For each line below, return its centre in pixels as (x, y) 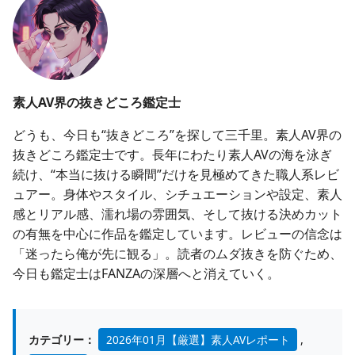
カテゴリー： (62, 340)
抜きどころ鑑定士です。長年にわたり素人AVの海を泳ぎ (172, 155)
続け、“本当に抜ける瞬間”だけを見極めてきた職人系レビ (176, 175)
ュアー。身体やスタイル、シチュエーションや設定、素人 (177, 195)
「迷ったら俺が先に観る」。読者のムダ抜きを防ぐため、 (177, 254)
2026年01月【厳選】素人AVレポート (198, 340)
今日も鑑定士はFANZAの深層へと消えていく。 (146, 274)
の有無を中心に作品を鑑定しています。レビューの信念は (177, 234)
